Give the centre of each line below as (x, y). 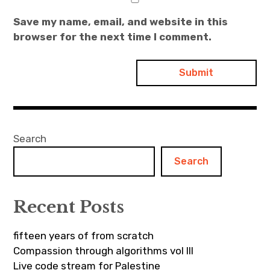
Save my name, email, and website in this (121, 22)
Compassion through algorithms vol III (104, 250)
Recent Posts (69, 207)
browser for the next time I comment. (113, 37)
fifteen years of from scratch (84, 235)
